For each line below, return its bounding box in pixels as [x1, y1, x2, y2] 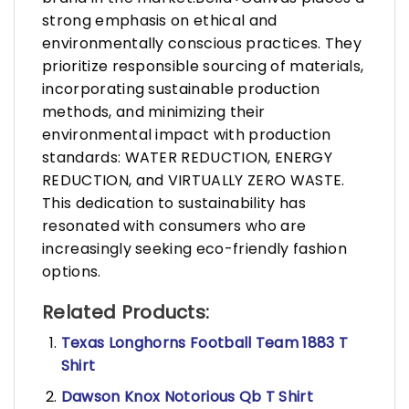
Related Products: [42, 299, 210, 325]
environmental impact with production [42, 123, 331, 145]
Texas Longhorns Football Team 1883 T [60, 331, 349, 353]
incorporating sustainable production [42, 78, 320, 100]
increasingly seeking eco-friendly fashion [42, 237, 348, 259]
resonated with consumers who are [42, 215, 307, 236]
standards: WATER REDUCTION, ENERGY [42, 146, 332, 168]
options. [42, 260, 101, 282]
